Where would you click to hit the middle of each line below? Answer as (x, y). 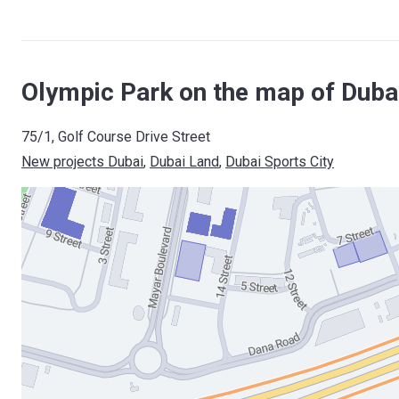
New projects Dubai (82, 162)
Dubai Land (184, 162)
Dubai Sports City (280, 162)
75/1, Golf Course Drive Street (116, 137)
